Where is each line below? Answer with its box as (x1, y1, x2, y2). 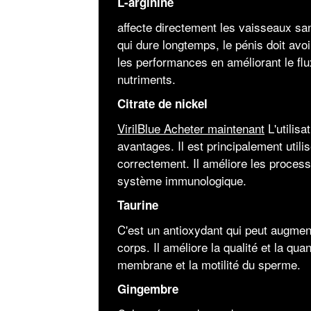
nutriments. (117, 69, 176, 87)
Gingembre (117, 280, 178, 297)
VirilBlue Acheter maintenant (117, 119, 264, 137)
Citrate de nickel (117, 94, 208, 112)
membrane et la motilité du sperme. (117, 255, 301, 273)
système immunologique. (117, 171, 246, 189)
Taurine (117, 196, 158, 213)
